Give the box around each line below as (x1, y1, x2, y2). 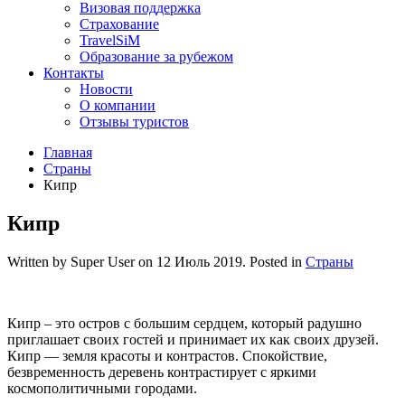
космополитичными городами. (7, 381, 197, 397)
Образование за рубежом (80, 49, 233, 65)
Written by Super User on (7, 254, 156, 270)
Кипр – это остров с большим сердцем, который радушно (7, 316, 362, 332)
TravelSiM (80, 33, 140, 49)
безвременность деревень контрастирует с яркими (7, 364, 316, 381)
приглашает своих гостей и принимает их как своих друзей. (7, 332, 379, 348)
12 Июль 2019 (156, 254, 242, 270)
